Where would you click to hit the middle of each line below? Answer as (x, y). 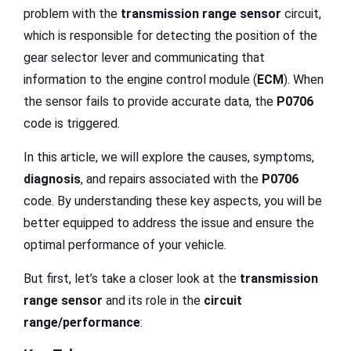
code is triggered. (72, 123)
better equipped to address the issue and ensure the (169, 223)
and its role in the (153, 300)
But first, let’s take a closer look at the (132, 278)
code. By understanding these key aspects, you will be (173, 201)
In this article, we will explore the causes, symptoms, (169, 157)
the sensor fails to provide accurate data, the (150, 101)
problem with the (72, 13)
